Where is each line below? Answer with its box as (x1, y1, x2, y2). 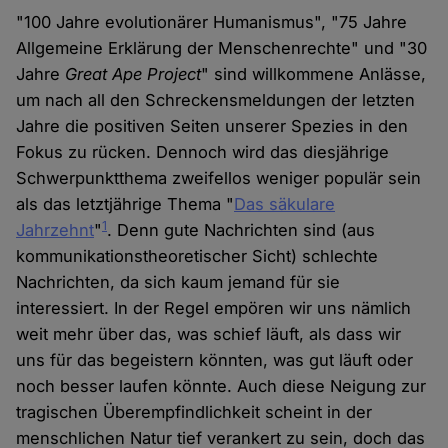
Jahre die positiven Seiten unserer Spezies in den (16, 116, 409, 137)
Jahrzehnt (16, 220, 95, 241)
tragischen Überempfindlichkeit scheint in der (16, 402, 373, 423)
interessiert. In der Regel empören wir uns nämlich (16, 298, 412, 319)
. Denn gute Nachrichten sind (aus (107, 220, 376, 241)
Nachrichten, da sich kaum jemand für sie (16, 272, 341, 293)
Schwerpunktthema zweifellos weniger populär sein (16, 168, 422, 189)
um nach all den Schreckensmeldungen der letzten (16, 90, 416, 111)
